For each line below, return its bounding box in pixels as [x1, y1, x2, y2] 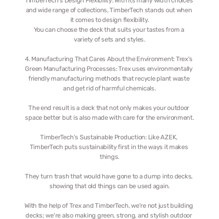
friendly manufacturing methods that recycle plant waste [28, 75, 190, 82]
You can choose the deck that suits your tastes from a [33, 26, 184, 33]
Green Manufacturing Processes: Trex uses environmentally [25, 65, 193, 72]
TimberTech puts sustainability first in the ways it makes [29, 143, 188, 151]
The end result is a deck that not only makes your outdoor [28, 104, 190, 111]
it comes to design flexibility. [70, 16, 149, 23]
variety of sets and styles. [74, 36, 145, 43]
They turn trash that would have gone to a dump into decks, [25, 173, 193, 180]
